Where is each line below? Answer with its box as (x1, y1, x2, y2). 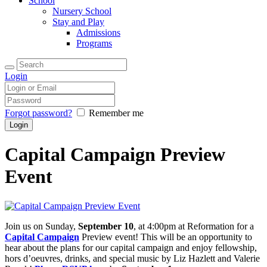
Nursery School (52, 6, 111, 16)
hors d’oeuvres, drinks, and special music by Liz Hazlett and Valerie (5, 253, 260, 263)
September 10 (78, 221, 133, 231)
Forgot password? (5, 108, 72, 118)
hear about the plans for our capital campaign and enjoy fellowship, (5, 242, 257, 253)
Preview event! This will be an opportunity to (79, 231, 252, 242)
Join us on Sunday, (5, 221, 78, 231)
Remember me (89, 108, 144, 118)
